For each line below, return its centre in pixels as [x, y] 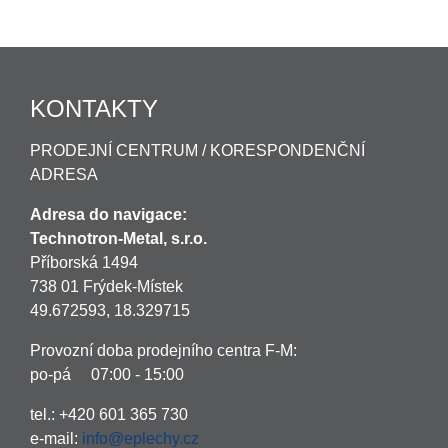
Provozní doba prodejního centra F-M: [163, 350]
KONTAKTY [94, 108]
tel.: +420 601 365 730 [109, 414]
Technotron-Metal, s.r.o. [118, 238]
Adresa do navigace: [108, 214]
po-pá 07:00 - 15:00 [107, 374]
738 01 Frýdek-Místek [106, 286]
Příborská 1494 [84, 262]
